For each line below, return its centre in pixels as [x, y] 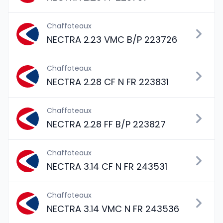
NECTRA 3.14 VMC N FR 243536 [113, 209]
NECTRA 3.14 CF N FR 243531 [107, 167]
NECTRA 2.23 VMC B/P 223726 [112, 40]
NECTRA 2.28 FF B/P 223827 [106, 124]
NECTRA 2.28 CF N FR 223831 [108, 82]
